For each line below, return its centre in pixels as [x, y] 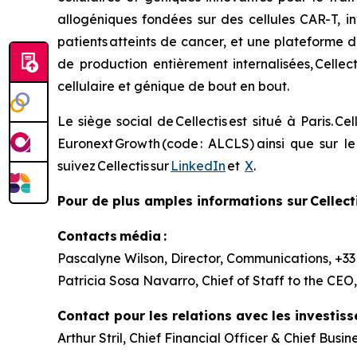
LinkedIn [198, 166]
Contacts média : [112, 236]
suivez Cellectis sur [114, 166]
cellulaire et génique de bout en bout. [173, 86]
